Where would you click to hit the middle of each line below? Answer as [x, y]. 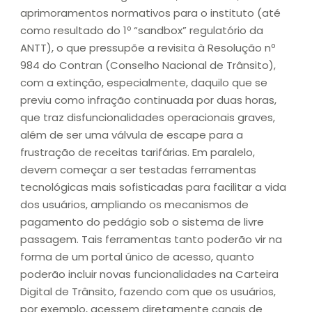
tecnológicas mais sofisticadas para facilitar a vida [153, 187]
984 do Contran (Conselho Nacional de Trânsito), [148, 65]
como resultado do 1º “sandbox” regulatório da [142, 31]
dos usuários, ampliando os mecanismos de [134, 205]
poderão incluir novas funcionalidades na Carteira [149, 274]
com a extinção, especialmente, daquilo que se [144, 83]
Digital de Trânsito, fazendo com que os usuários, [148, 292]
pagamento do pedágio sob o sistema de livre [142, 222]
